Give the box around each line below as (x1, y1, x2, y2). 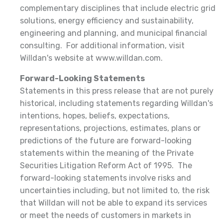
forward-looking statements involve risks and (20, 173, 191, 183)
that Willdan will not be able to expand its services (20, 198, 207, 208)
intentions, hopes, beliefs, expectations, (20, 111, 170, 121)
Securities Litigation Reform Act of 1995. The (20, 161, 192, 171)
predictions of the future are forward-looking (20, 136, 192, 146)
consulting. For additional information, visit (20, 41, 185, 51)
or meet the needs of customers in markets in (20, 211, 191, 221)
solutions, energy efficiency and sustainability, (20, 16, 194, 26)
